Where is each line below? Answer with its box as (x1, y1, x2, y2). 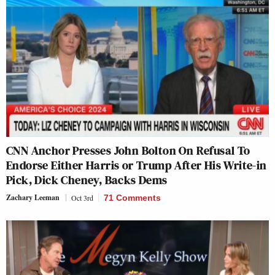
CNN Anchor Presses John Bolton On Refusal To (6, 142, 250, 159)
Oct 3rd (71, 193, 93, 203)
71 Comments (104, 193, 161, 203)
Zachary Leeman (6, 192, 60, 203)
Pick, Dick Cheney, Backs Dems (6, 171, 168, 188)
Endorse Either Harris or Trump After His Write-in (6, 157, 267, 174)
